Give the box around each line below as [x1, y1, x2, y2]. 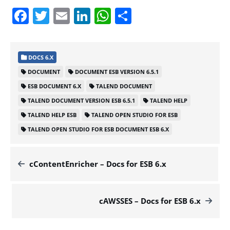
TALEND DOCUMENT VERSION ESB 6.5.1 [28, 96, 135, 104]
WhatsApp [111, 4, 190, 27]
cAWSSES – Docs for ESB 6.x [99, 195, 201, 206]
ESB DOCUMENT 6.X [28, 82, 81, 90]
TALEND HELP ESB [28, 110, 76, 119]
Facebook [29, 4, 102, 27]
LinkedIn [90, 4, 157, 27]
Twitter [49, 4, 103, 27]
